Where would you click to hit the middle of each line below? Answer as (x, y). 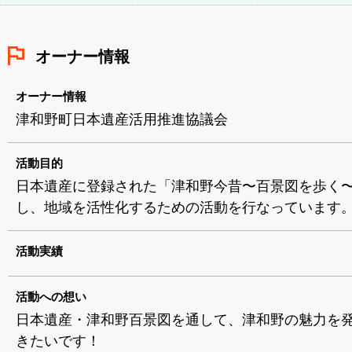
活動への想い (51, 296)
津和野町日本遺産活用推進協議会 (122, 119)
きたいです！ (58, 341)
